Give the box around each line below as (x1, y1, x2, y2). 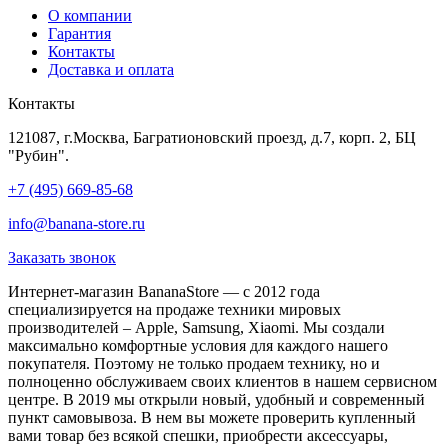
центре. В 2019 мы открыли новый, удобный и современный (8, 391, 425, 409)
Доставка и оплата (48, 61, 174, 79)
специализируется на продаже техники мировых (8, 301, 341, 319)
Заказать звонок (8, 249, 116, 267)
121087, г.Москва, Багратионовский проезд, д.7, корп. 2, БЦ (8, 129, 416, 147)
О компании (48, 7, 132, 25)
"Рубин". (8, 147, 69, 165)
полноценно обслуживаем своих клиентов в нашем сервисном (8, 373, 437, 391)
